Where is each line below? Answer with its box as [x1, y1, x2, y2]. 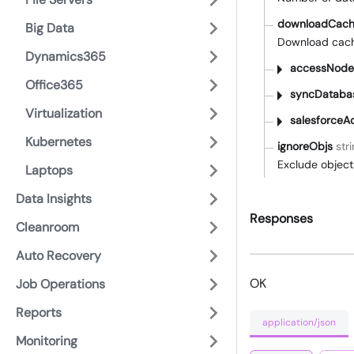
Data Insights [16, 190, 92, 207]
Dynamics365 [25, 48, 106, 65]
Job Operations [16, 276, 105, 292]
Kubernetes [25, 134, 92, 150]
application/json [262, 315, 336, 329]
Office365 [25, 77, 83, 93]
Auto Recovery [16, 247, 101, 264]
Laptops [25, 162, 73, 179]
